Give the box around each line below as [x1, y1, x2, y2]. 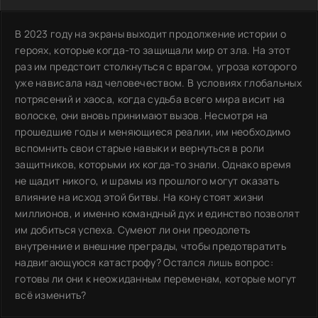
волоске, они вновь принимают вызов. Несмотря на [15, 108, 268, 122]
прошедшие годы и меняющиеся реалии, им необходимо [15, 124, 291, 138]
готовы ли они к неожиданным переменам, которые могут [15, 271, 297, 285]
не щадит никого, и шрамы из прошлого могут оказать [15, 173, 279, 187]
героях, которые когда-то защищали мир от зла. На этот [15, 43, 290, 57]
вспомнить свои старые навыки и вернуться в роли [15, 141, 265, 155]
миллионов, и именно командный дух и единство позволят [15, 206, 300, 220]
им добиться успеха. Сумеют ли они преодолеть [15, 222, 251, 236]
